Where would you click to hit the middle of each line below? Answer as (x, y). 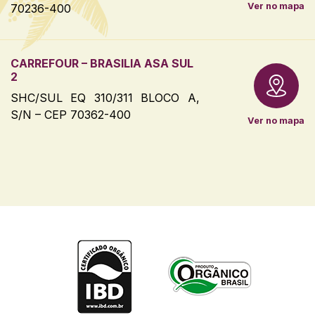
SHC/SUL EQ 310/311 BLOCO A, (105, 97)
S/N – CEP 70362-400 (71, 114)
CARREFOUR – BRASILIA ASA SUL (102, 63)
